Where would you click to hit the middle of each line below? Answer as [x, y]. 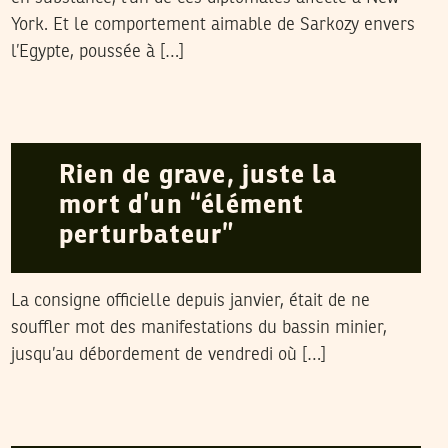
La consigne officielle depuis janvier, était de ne [190, 301]
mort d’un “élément [181, 206]
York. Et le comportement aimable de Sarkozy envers [212, 25]
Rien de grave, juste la [198, 176]
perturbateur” [146, 236]
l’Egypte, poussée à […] [97, 52]
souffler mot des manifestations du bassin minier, [198, 328]
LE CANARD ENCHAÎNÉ [182, 426]
